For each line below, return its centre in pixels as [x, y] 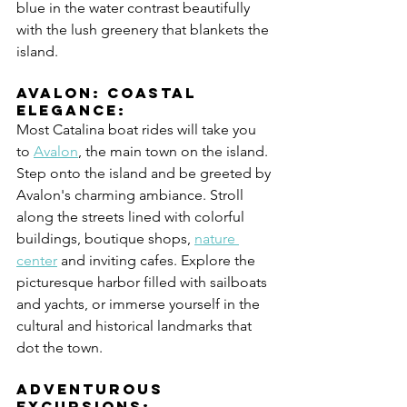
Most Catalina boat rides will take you [138, 130]
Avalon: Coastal [109, 93]
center [37, 261]
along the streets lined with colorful [132, 217]
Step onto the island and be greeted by [145, 174]
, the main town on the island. [175, 152]
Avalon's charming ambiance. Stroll [132, 195]
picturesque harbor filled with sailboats [144, 283]
